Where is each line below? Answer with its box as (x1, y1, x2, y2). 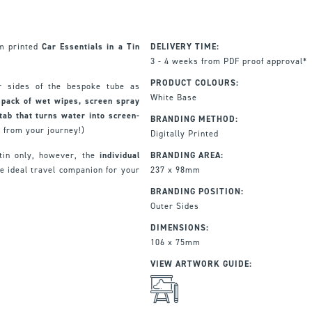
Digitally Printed (150, 127, 219, 139)
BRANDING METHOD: (150, 113, 238, 125)
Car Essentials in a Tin (42, 40, 140, 52)
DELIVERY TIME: (150, 40, 219, 52)
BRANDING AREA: (150, 149, 224, 161)
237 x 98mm (150, 164, 201, 175)
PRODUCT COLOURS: (150, 77, 239, 88)
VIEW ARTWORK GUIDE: (150, 258, 252, 270)
